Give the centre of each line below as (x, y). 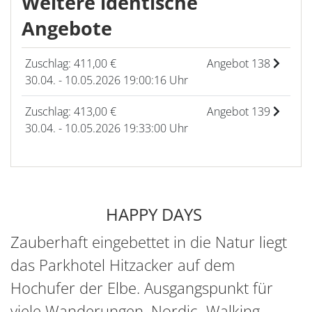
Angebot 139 (240, 111)
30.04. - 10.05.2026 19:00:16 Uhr (107, 80)
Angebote (67, 28)
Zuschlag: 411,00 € (71, 63)
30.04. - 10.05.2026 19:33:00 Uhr (107, 128)
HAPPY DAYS (156, 214)
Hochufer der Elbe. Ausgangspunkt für (142, 287)
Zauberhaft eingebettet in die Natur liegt (149, 241)
